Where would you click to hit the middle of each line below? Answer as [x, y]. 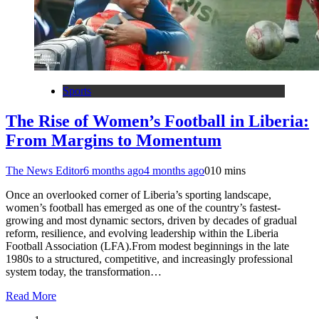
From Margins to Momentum [114, 141]
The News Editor [45, 171]
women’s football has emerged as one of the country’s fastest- [143, 208]
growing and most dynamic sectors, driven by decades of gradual [151, 220]
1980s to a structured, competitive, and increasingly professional [149, 259]
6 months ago [114, 171]
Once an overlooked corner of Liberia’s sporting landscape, [138, 195]
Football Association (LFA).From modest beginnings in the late [147, 246]
